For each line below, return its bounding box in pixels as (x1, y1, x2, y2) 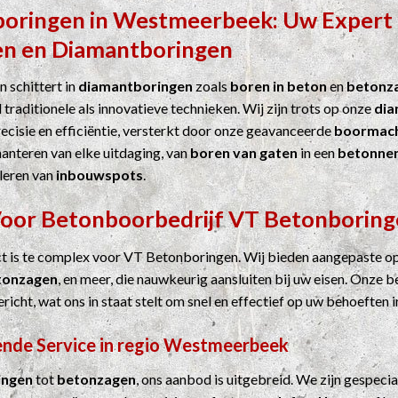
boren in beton (230, 77, 327, 95)
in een (298, 144, 338, 162)
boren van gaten (190, 144, 298, 162)
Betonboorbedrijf (41, 205, 224, 233)
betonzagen (57, 370, 136, 387)
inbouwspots (56, 166, 143, 184)
